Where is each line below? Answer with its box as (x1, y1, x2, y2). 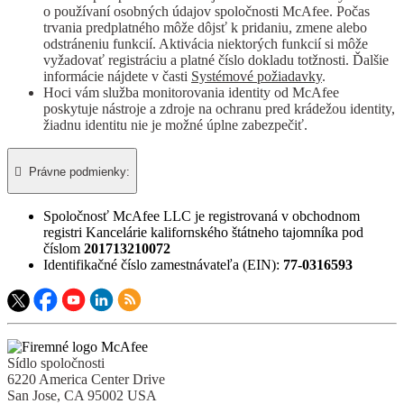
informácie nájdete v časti (43, 69, 191, 85)
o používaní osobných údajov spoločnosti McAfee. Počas (43, 4, 370, 20)
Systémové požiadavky (191, 69, 322, 85)
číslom (43, 241, 84, 257)
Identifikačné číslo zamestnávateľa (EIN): (43, 257, 283, 273)
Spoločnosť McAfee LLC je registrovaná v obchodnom (43, 208, 360, 225)
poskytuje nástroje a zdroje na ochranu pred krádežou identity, (43, 101, 395, 117)
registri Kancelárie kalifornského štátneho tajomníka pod (43, 225, 363, 241)
